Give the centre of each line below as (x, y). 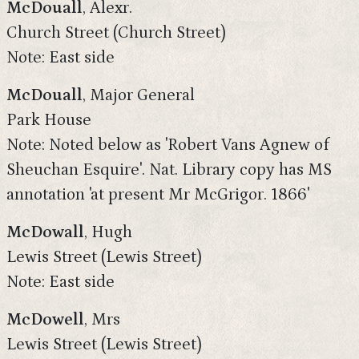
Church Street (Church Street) (116, 33)
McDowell (45, 320)
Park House (49, 120)
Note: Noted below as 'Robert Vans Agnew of (168, 145)
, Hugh (108, 232)
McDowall (45, 232)
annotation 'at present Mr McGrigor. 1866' (158, 195)
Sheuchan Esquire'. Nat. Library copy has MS (169, 170)
